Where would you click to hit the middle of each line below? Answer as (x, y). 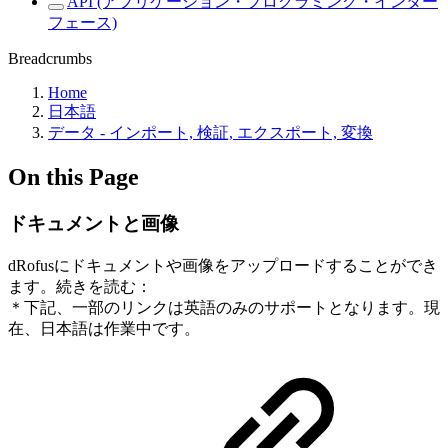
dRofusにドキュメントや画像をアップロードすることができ (223, 265)
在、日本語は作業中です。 (104, 328)
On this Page (73, 176)
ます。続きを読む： (80, 286)
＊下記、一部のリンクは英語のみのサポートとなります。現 (224, 307)
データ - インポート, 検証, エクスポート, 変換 (210, 132)
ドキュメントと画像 (93, 223)
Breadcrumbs (50, 58)
